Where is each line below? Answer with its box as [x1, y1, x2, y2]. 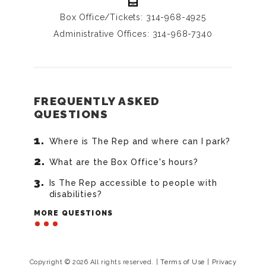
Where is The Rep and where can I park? [49, 136, 230, 146]
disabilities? [49, 189, 102, 199]
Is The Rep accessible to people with [49, 178, 217, 188]
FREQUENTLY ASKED [33, 94, 160, 107]
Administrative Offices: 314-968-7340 [53, 28, 213, 39]
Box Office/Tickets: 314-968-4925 [60, 12, 206, 22]
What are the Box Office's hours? [49, 157, 198, 167]
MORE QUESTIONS [33, 208, 113, 217]
